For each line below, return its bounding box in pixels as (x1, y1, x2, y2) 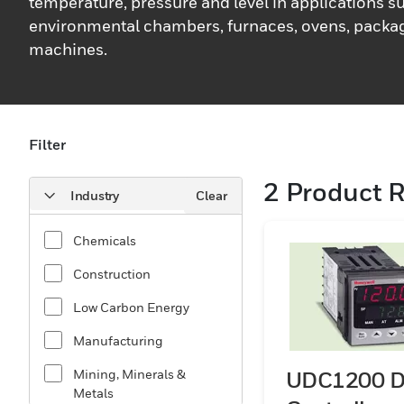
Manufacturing (73, 333, 163, 348)
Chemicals (73, 233, 136, 248)
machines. (29, 40, 107, 59)
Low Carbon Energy (73, 299, 189, 315)
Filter (29, 135, 66, 153)
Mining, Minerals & (72, 366, 186, 381)
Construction (73, 266, 151, 281)
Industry (70, 188, 119, 203)
